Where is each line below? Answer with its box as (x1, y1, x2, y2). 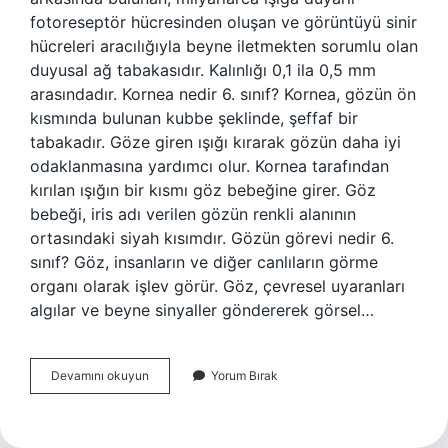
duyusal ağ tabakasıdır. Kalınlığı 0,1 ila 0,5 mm (30, 60, 376, 80)
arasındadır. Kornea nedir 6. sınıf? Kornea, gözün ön (30, 84, 416, 104)
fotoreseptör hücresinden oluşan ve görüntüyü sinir (30, 12, 417, 32)
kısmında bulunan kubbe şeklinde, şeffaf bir (30, 108, 358, 128)
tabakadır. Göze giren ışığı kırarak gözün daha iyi (30, 132, 401, 152)
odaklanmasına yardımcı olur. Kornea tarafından (30, 156, 389, 176)
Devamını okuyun (51, 368, 149, 383)
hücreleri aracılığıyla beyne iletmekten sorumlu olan (30, 36, 418, 56)
